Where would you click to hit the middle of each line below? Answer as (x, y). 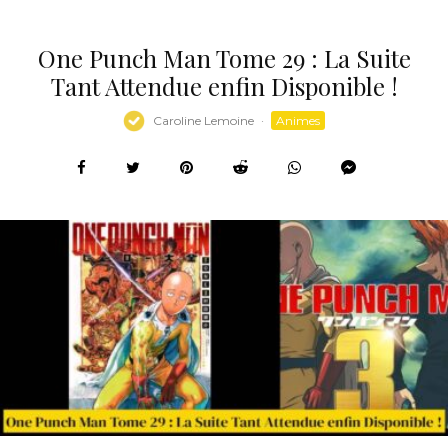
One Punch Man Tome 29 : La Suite (224, 57)
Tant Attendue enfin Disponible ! (224, 85)
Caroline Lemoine (203, 121)
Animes (298, 121)
